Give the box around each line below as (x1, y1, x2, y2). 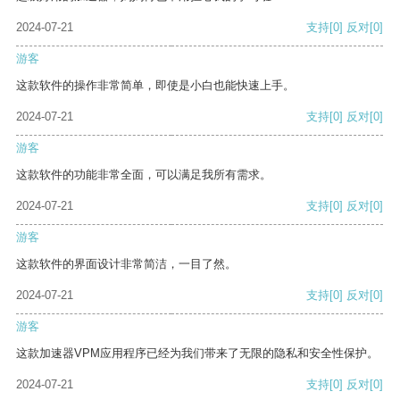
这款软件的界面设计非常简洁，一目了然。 (16, 257, 237, 271)
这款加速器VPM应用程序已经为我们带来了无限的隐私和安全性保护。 (16, 346, 379, 361)
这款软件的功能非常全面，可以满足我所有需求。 (16, 168, 271, 182)
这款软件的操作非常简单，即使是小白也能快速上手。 (16, 79, 295, 93)
